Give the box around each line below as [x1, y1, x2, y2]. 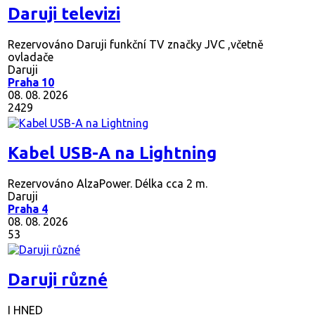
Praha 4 [8, 209, 48, 222]
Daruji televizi [8, 11, 120, 30]
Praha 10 [8, 82, 54, 96]
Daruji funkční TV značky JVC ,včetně [74, 44, 264, 58]
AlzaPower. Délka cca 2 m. [74, 184, 207, 197]
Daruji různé [8, 276, 108, 296]
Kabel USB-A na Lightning [8, 150, 217, 169]
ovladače [8, 57, 53, 70]
